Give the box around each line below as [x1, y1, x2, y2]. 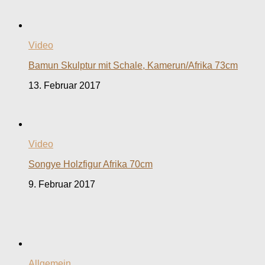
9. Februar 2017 [28, 179, 95, 190]
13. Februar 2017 [28, 80, 101, 91]
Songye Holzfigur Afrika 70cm [28, 159, 153, 170]
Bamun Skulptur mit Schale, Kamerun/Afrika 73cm [28, 60, 238, 71]
